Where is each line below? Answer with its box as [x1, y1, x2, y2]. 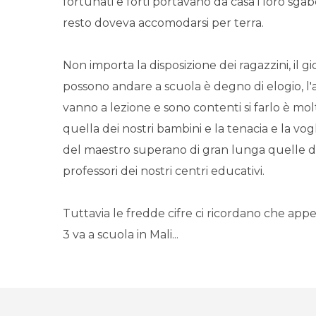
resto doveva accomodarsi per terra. [63, 16, 264, 30]
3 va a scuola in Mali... [63, 228, 178, 241]
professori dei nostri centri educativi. [63, 164, 265, 178]
